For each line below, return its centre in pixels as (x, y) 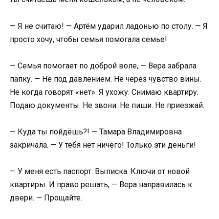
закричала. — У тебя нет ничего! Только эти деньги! (103, 145)
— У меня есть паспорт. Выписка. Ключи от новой (100, 172)
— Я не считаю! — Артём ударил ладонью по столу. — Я (109, 26)
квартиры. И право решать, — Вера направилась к (101, 185)
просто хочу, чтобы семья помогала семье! (88, 39)
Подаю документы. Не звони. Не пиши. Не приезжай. (107, 105)
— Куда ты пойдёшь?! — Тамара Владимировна (96, 131)
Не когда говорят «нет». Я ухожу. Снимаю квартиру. (104, 92)
